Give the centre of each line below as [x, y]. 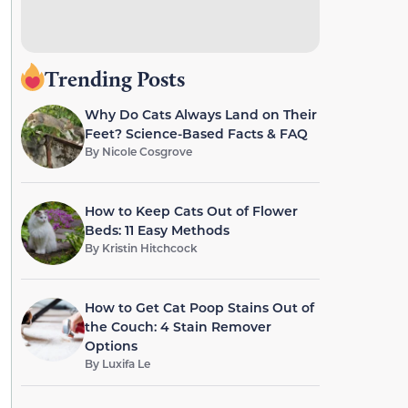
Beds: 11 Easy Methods [157, 230]
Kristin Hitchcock [149, 248]
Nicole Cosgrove [147, 151]
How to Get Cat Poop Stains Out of [199, 307]
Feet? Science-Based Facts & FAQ [196, 133]
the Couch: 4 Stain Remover [178, 326]
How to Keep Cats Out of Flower [191, 211]
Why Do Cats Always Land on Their [200, 114]
